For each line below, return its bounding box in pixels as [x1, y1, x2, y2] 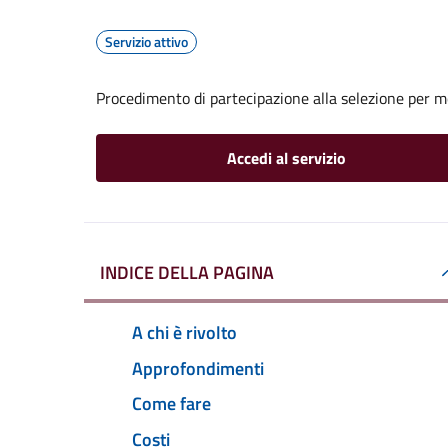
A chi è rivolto [132, 318, 237, 346]
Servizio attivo [105, 31, 188, 52]
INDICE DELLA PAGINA [100, 259, 274, 286]
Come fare [132, 390, 211, 418]
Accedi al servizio [226, 146, 346, 170]
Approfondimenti [132, 354, 264, 382]
